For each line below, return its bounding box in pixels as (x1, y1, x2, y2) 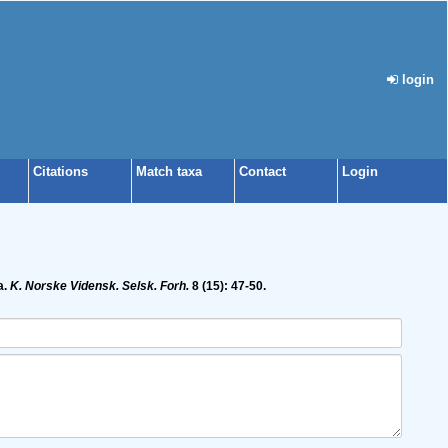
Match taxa (136, 164, 202, 179)
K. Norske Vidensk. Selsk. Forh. (10, 279, 189, 293)
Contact (239, 164, 286, 179)
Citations (33, 164, 88, 179)
